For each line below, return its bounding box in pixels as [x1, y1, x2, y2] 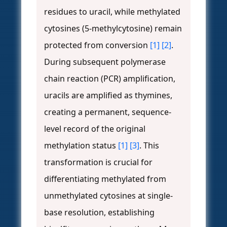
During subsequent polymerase [44, 56, 166, 68]
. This [139, 140, 159, 152]
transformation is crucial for [44, 157, 153, 168]
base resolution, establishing [44, 207, 155, 218]
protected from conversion [44, 40, 150, 51]
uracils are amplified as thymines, [44, 90, 172, 101]
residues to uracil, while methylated [44, 6, 180, 18]
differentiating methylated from [44, 173, 166, 185]
